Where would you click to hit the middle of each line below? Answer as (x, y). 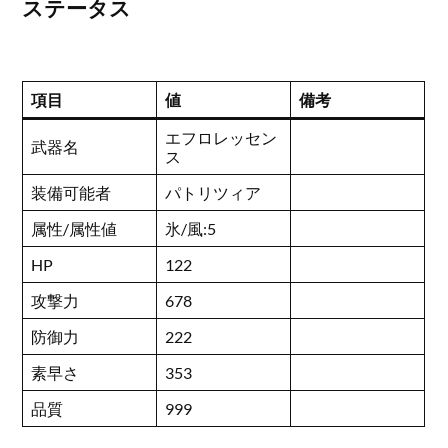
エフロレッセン (221, 137)
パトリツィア (213, 192)
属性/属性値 (74, 228)
